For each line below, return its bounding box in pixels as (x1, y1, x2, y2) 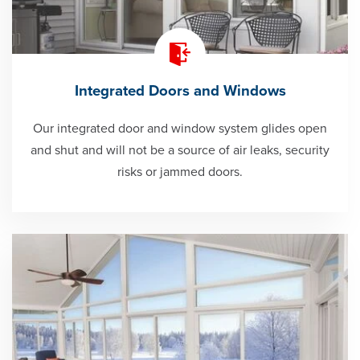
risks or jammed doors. (117, 164, 243, 181)
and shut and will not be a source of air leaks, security (31, 142, 329, 159)
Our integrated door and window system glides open (33, 121, 327, 137)
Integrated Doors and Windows (74, 82, 286, 100)
